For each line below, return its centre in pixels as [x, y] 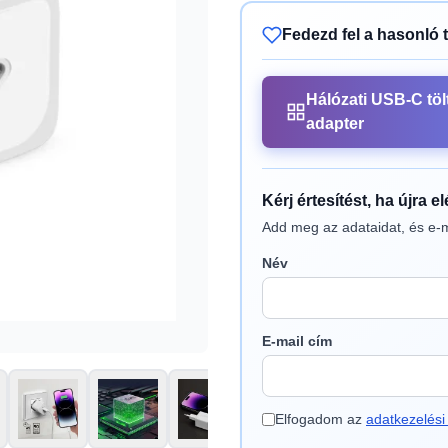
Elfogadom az [320, 419]
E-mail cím [297, 341]
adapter [335, 123]
